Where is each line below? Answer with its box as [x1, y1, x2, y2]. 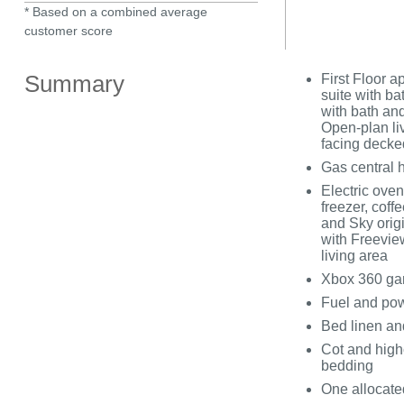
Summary [23, 71, 124, 97]
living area [320, 248, 388, 264]
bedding [320, 358, 373, 374]
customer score [23, 23, 113, 38]
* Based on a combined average [23, 4, 207, 19]
